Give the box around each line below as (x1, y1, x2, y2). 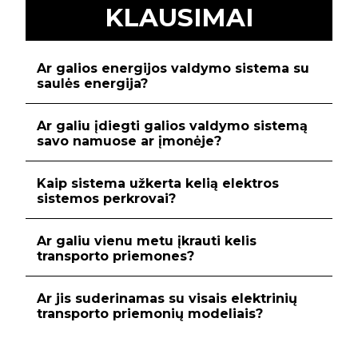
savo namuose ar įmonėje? (37, 133, 221, 149)
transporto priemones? (37, 249, 194, 265)
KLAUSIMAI (105, 2, 253, 34)
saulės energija (37, 76, 141, 92)
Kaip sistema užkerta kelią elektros (37, 176, 279, 192)
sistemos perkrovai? (37, 191, 176, 207)
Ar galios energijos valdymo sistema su (37, 61, 309, 77)
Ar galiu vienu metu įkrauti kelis (37, 233, 257, 249)
